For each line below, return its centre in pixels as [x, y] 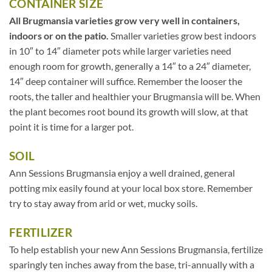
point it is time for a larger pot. [71, 127]
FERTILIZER [41, 233]
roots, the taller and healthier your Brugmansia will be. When [135, 97]
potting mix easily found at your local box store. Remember [131, 188]
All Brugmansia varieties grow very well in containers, [124, 21]
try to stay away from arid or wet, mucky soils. [103, 203]
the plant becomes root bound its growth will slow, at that [129, 112]
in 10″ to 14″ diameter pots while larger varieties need [120, 51]
